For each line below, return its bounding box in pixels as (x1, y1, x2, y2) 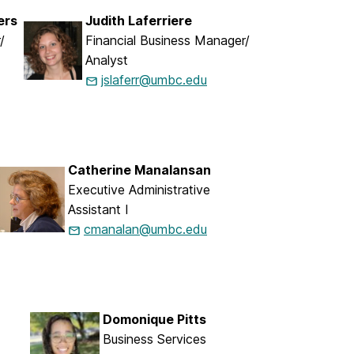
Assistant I (68, 201, 129, 218)
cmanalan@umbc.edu (84, 221, 207, 238)
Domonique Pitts (103, 311, 206, 328)
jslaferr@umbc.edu (101, 72, 207, 88)
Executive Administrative (68, 182, 210, 198)
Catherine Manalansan (68, 162, 211, 179)
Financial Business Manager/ (85, 32, 250, 49)
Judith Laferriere (85, 13, 192, 29)
